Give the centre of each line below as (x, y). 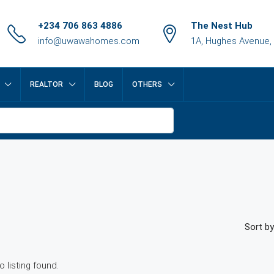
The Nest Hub (222, 26)
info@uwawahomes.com (89, 41)
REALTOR (46, 84)
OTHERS (147, 84)
